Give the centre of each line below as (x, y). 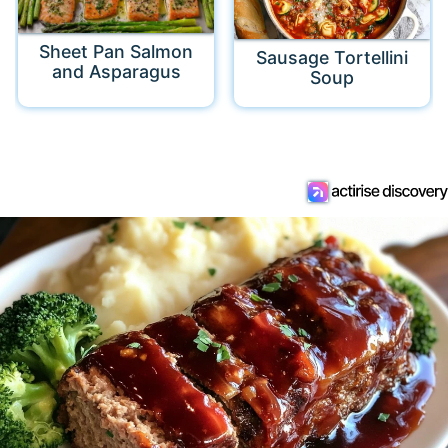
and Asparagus (116, 72)
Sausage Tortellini (331, 58)
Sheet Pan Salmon (116, 52)
